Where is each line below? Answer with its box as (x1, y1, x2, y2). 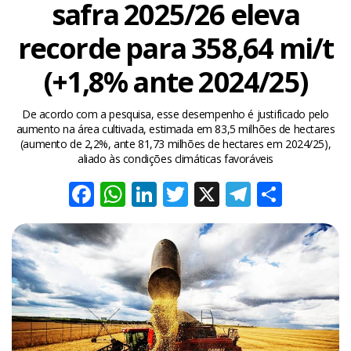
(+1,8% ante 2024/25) (43, 63, 307, 101)
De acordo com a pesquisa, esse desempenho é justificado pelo (22, 107, 329, 121)
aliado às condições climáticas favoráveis (78, 151, 273, 166)
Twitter (188, 180, 262, 208)
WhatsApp (125, 180, 241, 208)
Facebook (94, 180, 205, 208)
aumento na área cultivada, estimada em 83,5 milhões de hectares (16, 121, 335, 136)
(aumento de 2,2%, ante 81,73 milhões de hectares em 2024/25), (20, 136, 331, 151)
